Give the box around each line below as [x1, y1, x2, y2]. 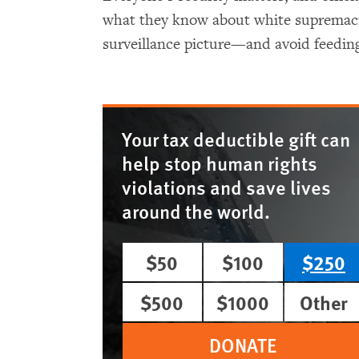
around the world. [122, 196, 270, 224]
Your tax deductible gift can [122, 124, 350, 152]
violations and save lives [122, 172, 331, 200]
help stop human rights [122, 148, 317, 176]
